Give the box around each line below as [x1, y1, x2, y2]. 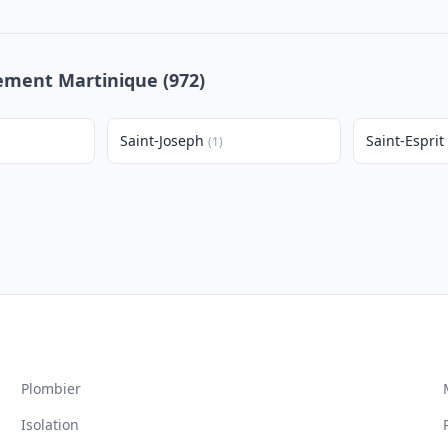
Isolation [21, 415, 80, 434]
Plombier [21, 379, 82, 398]
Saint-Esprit [365, 131, 444, 150]
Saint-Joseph [120, 131, 205, 150]
